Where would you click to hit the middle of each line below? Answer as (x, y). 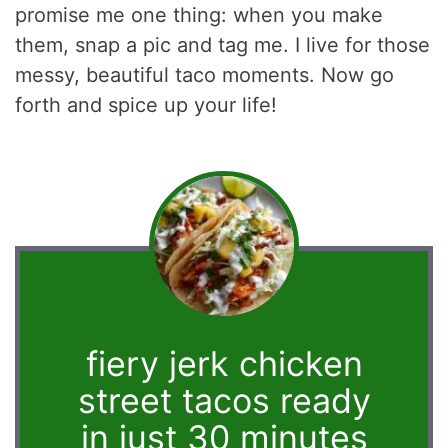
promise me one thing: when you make (199, 14)
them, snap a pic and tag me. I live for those (223, 44)
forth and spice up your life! (146, 104)
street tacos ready (224, 400)
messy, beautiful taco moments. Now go (205, 74)
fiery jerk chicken (224, 363)
